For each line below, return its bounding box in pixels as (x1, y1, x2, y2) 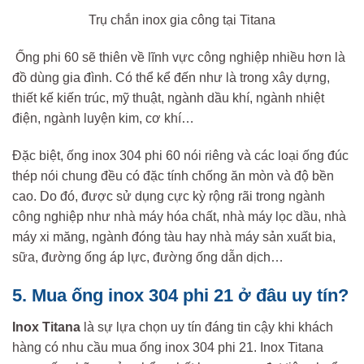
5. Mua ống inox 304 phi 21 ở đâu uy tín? (12, 285, 349, 306)
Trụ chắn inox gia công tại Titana (89, 13, 275, 27)
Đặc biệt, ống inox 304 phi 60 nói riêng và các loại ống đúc (12, 148, 349, 162)
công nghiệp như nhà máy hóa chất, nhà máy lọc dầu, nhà (12, 209, 346, 223)
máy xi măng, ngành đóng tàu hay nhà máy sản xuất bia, (12, 229, 336, 244)
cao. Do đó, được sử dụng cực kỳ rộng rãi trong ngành (12, 188, 325, 203)
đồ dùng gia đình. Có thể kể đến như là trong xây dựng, (12, 70, 330, 84)
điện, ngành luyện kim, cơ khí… (12, 110, 194, 125)
